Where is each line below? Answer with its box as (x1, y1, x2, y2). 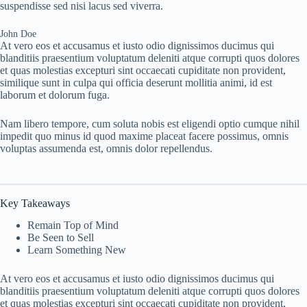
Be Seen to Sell (27, 232, 94, 244)
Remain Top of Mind (27, 219, 119, 232)
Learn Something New (27, 244, 126, 256)
